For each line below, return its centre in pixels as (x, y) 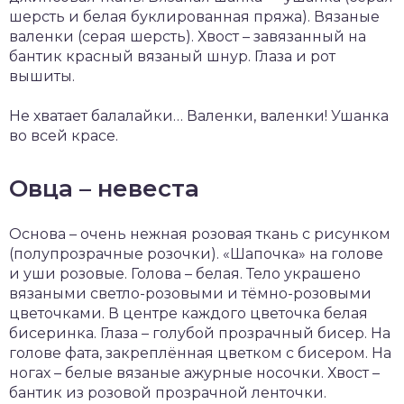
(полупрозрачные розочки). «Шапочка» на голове (196, 253)
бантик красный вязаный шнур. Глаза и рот (172, 56)
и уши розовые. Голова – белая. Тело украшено (185, 273)
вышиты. (42, 76)
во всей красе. (64, 135)
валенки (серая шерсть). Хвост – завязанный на (188, 36)
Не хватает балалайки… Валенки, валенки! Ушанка (199, 115)
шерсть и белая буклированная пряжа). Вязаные (194, 16)
